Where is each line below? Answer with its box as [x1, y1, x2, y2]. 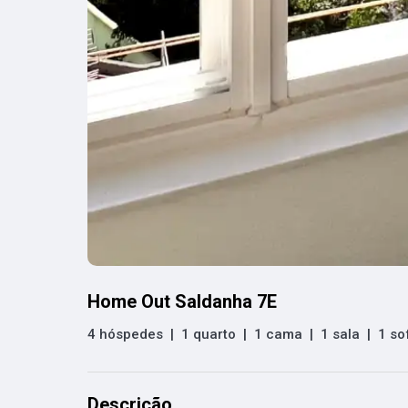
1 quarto [181, 325, 236, 342]
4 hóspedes [87, 325, 163, 342]
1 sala [321, 325, 360, 342]
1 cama [254, 325, 302, 342]
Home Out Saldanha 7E [87, 290, 277, 312]
